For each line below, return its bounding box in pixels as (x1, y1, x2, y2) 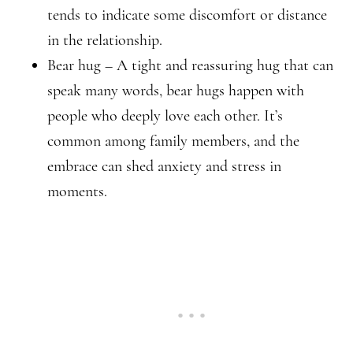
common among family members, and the (47, 132, 299, 150)
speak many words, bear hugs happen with (47, 81, 304, 100)
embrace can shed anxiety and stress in (47, 157, 281, 176)
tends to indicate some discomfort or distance (47, 6, 327, 24)
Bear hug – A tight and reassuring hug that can (47, 56, 333, 75)
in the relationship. (47, 31, 162, 50)
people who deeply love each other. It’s (47, 106, 283, 125)
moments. (47, 182, 107, 201)
